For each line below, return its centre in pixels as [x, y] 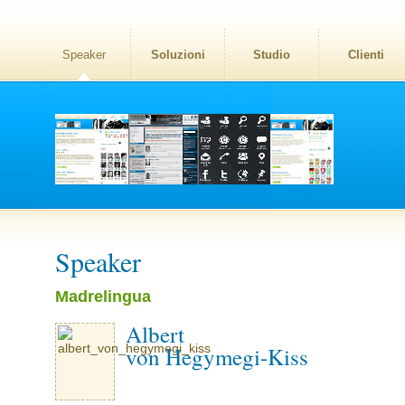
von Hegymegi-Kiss [217, 357]
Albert [155, 334]
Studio [272, 55]
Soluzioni [178, 55]
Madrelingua [103, 296]
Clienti [366, 55]
